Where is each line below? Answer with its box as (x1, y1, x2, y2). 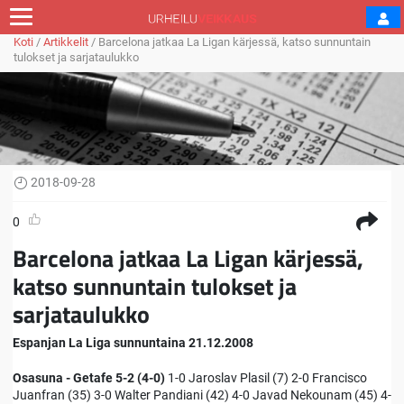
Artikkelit (43, 35, 88, 49)
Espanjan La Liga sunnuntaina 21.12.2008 (13, 335, 253, 351)
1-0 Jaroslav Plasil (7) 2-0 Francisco (165, 370, 367, 385)
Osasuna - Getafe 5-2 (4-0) (13, 370, 165, 385)
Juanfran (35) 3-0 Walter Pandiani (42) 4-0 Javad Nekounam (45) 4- (13, 387, 391, 402)
